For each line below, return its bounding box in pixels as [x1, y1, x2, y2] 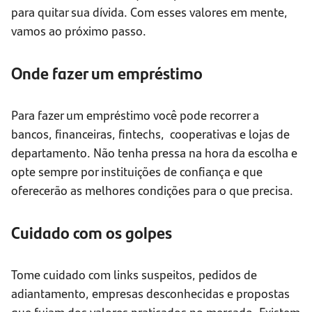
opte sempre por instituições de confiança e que [11, 162, 263, 180]
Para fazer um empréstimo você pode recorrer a [11, 106, 259, 124]
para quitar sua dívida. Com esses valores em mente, [11, 3, 288, 21]
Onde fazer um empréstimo [11, 61, 203, 85]
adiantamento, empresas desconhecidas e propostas [11, 284, 290, 302]
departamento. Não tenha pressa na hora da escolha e [11, 143, 297, 162]
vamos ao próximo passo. [11, 22, 146, 40]
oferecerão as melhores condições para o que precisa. [11, 181, 293, 199]
